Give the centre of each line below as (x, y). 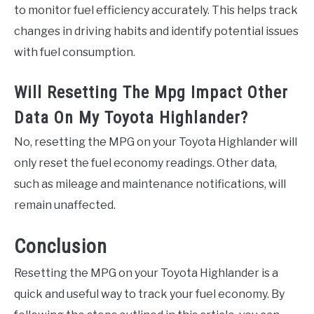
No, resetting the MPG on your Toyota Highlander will (156, 142)
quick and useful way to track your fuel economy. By (149, 294)
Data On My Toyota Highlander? (131, 117)
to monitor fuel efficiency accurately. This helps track (156, 10)
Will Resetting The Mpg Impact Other (151, 92)
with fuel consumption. (75, 52)
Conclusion (61, 247)
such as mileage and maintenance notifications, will (150, 184)
